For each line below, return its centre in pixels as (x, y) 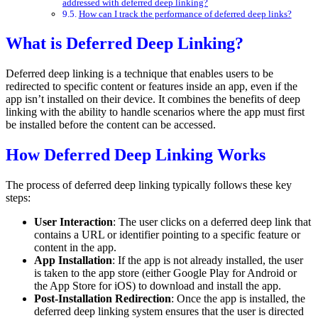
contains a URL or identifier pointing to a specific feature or (167, 234)
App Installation (73, 260)
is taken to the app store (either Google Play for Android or (165, 273)
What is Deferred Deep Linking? (125, 44)
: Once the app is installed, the (238, 298)
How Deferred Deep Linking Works (136, 154)
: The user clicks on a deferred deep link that (212, 221)
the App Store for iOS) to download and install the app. (158, 285)
